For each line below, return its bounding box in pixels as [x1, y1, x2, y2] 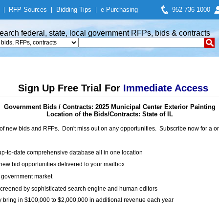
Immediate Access [123, 83, 208, 93]
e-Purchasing [101, 6, 138, 13]
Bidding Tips [56, 6, 91, 13]
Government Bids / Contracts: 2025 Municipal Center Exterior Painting [3, 103, 216, 110]
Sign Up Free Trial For [18, 83, 123, 93]
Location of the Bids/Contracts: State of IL [46, 110, 173, 118]
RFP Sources [9, 6, 47, 13]
